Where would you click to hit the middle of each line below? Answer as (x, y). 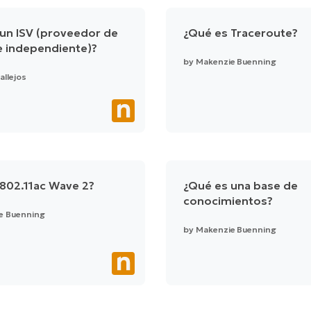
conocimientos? (228, 201)
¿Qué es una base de (241, 186)
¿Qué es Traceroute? (241, 33)
